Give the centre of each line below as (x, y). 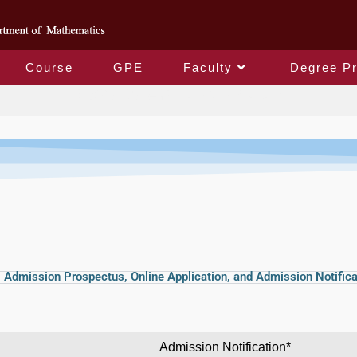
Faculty (208, 68)
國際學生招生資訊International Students (178, 95)
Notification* (257, 347)
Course (49, 68)
